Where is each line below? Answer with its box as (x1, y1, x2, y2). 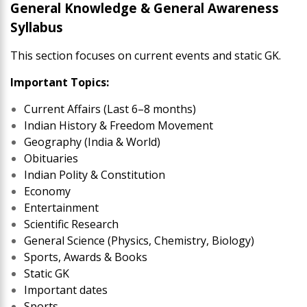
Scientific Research (24, 216, 119, 232)
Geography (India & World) (24, 134, 160, 149)
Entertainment (24, 199, 99, 215)
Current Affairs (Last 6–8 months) (24, 101, 196, 116)
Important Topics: (10, 74, 109, 90)
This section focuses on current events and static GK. (10, 47, 281, 63)
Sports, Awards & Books (24, 249, 147, 265)
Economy (24, 183, 71, 199)
